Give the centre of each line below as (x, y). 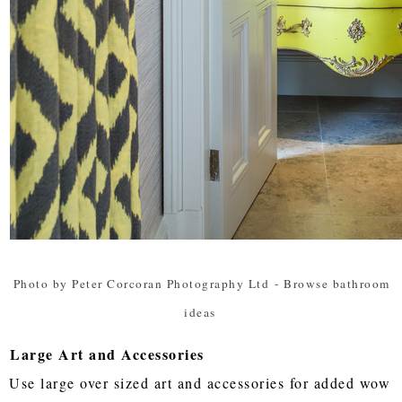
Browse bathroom (337, 283)
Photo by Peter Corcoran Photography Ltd (141, 283)
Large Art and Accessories (107, 354)
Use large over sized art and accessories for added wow (200, 382)
